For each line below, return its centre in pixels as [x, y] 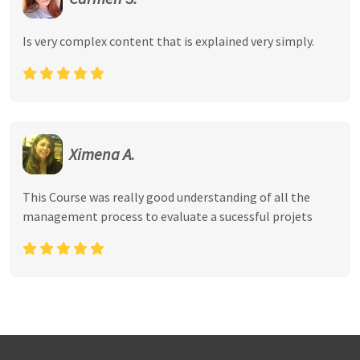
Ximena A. [102, 154]
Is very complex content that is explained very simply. [168, 41]
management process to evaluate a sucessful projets [168, 216]
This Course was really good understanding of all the [166, 197]
